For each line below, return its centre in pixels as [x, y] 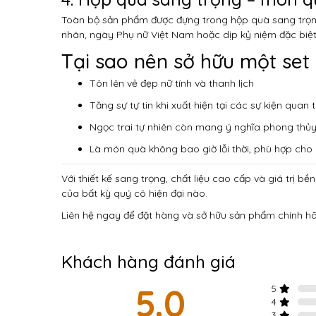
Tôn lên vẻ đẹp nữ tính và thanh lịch [172, 83]
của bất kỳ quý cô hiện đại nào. [134, 193]
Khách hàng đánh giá [148, 261]
